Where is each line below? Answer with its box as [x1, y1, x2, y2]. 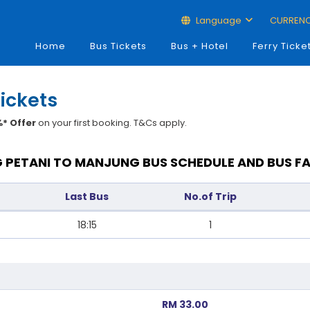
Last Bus [65, 190, 109, 203]
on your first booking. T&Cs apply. [36, 116, 188, 129]
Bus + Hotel [170, 39, 228, 53]
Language [193, 14, 244, 27]
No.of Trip [184, 190, 237, 203]
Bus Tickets [89, 39, 147, 53]
